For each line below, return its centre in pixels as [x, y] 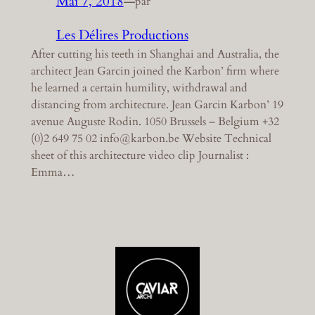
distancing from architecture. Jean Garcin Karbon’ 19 [157, 104]
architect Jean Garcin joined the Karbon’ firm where [155, 71]
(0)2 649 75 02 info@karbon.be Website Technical [151, 138]
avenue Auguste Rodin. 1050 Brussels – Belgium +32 [155, 121]
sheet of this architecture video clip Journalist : [140, 155]
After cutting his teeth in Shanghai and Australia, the [155, 54]
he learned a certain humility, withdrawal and [139, 88]
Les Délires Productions [122, 35]
